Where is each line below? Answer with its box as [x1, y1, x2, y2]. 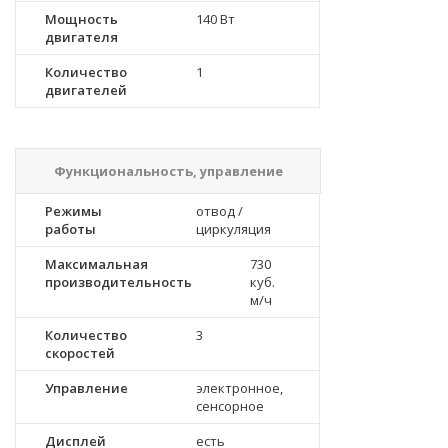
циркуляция [196, 220, 271, 238]
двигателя [45, 28, 118, 46]
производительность [45, 273, 192, 291]
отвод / [196, 202, 243, 220]
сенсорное [196, 397, 264, 415]
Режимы [45, 202, 102, 220]
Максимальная [45, 255, 148, 273]
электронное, [196, 379, 283, 397]
